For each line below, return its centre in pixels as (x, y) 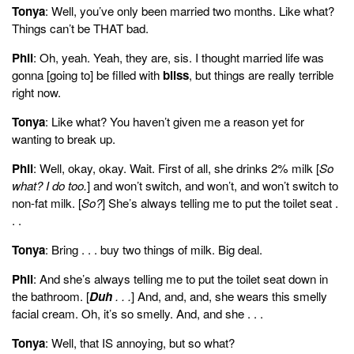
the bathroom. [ (51, 296)
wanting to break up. (64, 138)
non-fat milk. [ (47, 202)
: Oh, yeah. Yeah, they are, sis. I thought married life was (179, 57)
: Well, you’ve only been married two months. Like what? (190, 10)
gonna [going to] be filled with (87, 74)
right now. (36, 92)
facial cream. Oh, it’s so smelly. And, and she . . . (137, 313)
